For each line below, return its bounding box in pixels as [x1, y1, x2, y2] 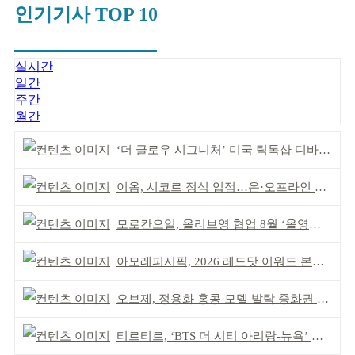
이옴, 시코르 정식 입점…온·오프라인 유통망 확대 [116, 181, 315, 193]
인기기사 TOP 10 [14, 4, 158, 25]
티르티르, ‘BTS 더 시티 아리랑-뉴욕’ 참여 [116, 330, 311, 342]
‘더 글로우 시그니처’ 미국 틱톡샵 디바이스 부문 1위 [116, 143, 319, 156]
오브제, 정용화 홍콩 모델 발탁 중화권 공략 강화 [116, 292, 317, 305]
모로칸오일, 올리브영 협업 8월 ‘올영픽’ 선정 [116, 218, 309, 231]
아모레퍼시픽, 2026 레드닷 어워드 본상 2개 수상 [116, 255, 312, 268]
